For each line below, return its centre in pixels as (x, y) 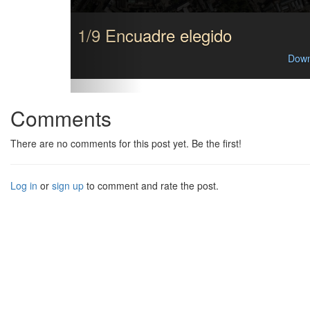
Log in (24, 186)
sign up (68, 186)
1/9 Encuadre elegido (154, 35)
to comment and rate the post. (151, 186)
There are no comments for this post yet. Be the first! (126, 144)
